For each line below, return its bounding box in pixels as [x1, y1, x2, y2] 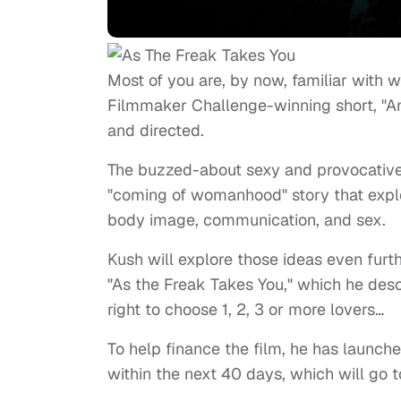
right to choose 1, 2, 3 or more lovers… [107, 299, 384, 320]
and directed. [107, 120, 209, 141]
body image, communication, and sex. [107, 209, 386, 231]
